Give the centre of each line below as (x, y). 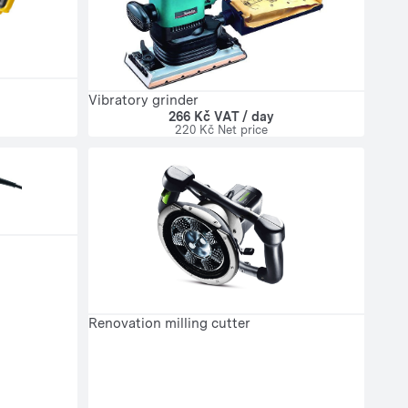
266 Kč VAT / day (221, 116)
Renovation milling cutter (169, 323)
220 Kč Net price (221, 129)
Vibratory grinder (143, 100)
